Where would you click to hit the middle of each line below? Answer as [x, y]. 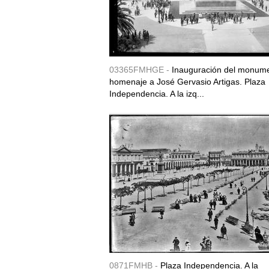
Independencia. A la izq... [157, 94]
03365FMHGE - [141, 70]
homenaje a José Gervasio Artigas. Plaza [187, 82]
